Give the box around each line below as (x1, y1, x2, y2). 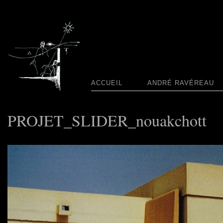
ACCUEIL (91, 79, 122, 87)
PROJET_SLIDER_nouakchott (7, 110, 207, 131)
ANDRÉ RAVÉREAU (147, 79, 214, 87)
